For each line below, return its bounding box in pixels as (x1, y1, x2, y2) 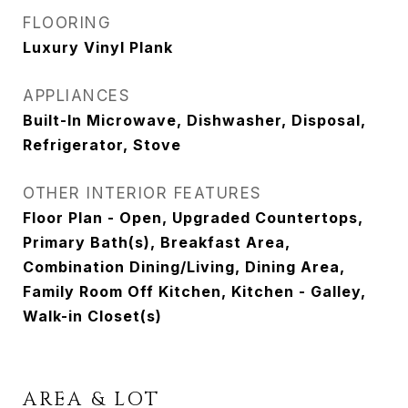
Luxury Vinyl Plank (23, 38, 173, 56)
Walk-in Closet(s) (23, 307, 162, 325)
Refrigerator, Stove (23, 136, 181, 154)
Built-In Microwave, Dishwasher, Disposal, (23, 111, 366, 129)
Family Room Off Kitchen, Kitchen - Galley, (23, 282, 366, 301)
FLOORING (23, 14, 111, 32)
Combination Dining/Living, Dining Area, (23, 258, 345, 276)
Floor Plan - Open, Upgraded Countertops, (23, 209, 363, 227)
